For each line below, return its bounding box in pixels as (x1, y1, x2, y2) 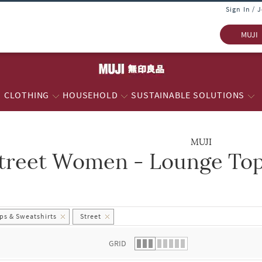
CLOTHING (4, 89, 50, 101)
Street (80, 211, 102, 220)
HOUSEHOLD (63, 89, 118, 101)
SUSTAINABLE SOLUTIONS (131, 89, 245, 101)
